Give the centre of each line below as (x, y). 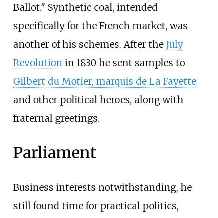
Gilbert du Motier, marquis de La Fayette (104, 82)
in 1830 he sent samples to (123, 63)
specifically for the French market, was (100, 26)
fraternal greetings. (56, 118)
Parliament (54, 153)
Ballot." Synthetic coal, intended (85, 8)
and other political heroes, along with (98, 100)
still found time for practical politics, (96, 206)
